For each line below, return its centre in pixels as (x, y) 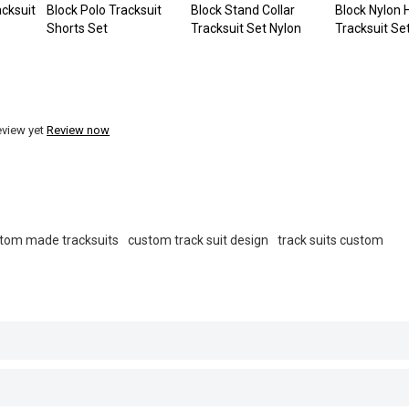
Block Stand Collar (243, 10)
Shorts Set (77, 28)
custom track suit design (199, 240)
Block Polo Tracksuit (104, 10)
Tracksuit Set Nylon (246, 28)
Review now (79, 130)
